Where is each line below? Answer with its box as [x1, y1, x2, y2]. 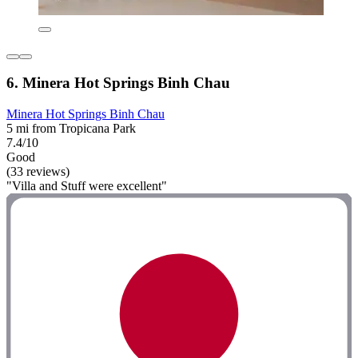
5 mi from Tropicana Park [6, 121, 136, 135]
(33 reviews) [6, 165, 70, 178]
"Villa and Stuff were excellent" [6, 179, 167, 193]
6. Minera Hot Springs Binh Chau [6, 74, 230, 92]
